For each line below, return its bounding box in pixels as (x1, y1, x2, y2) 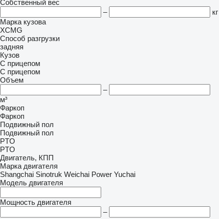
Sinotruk (36, 170, 62, 178)
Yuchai (114, 170, 135, 178)
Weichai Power (64, 170, 112, 178)
